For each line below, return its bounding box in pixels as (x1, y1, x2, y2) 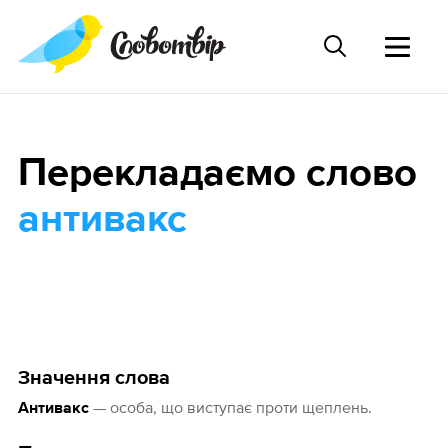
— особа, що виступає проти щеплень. (88, 398, 372, 417)
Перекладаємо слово (17, 154, 417, 195)
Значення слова (17, 368, 170, 389)
